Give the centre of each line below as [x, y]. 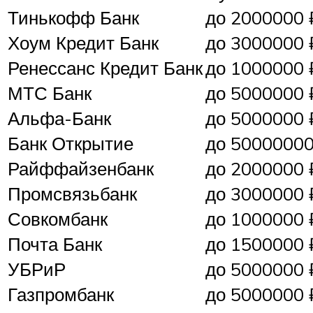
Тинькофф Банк [73, 18]
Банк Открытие [71, 144]
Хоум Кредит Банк [83, 43]
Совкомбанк [58, 219]
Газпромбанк [61, 294]
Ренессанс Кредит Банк [105, 68]
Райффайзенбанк [81, 169]
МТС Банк [50, 93]
